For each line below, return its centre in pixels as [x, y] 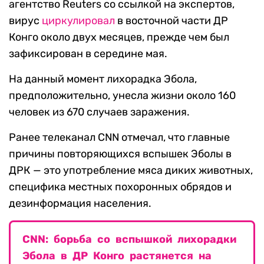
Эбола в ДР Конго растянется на [117, 255]
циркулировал [78, 20]
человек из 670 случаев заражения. [99, 112]
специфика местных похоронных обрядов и [120, 187]
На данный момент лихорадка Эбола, [103, 79]
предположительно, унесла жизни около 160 [122, 95]
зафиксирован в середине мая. [88, 53]
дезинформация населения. [80, 203]
